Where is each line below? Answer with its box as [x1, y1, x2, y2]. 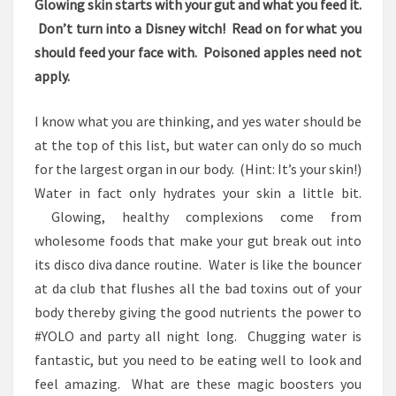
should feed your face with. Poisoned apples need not [34, 43, 362, 61]
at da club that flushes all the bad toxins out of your [34, 279, 362, 297]
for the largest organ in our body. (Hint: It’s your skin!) [34, 160, 362, 178]
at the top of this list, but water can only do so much [34, 136, 362, 154]
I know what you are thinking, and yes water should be [34, 112, 362, 130]
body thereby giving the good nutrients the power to [34, 303, 362, 321]
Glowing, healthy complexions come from [34, 208, 362, 225]
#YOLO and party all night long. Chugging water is [34, 327, 362, 345]
